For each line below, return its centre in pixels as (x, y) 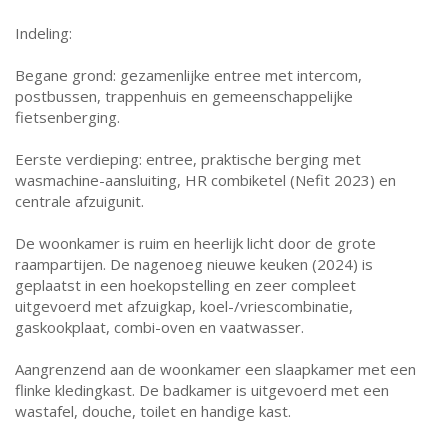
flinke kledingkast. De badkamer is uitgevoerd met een (202, 390)
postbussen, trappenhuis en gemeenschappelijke (184, 96)
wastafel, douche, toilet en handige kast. (153, 411)
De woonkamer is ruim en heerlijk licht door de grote (195, 243)
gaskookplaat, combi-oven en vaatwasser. (159, 327)
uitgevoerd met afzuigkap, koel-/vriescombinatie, (184, 306)
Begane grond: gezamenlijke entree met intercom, (188, 75)
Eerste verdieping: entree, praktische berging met (188, 159)
